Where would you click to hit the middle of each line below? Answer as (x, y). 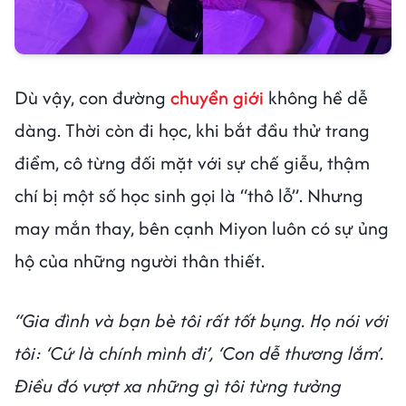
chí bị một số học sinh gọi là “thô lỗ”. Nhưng (189, 196)
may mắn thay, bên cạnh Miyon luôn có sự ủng (202, 228)
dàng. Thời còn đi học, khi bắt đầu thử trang (192, 130)
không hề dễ (316, 98)
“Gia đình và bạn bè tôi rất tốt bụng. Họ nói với (202, 321)
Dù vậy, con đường (92, 98)
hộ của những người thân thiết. (140, 261)
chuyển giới (217, 98)
